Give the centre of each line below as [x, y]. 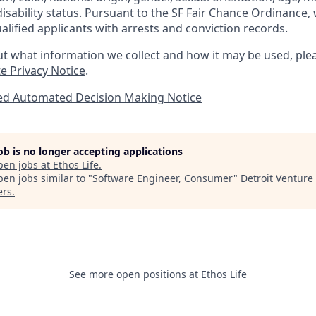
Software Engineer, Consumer [163, 178]
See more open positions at [135, 274]
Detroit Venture [277, 178]
